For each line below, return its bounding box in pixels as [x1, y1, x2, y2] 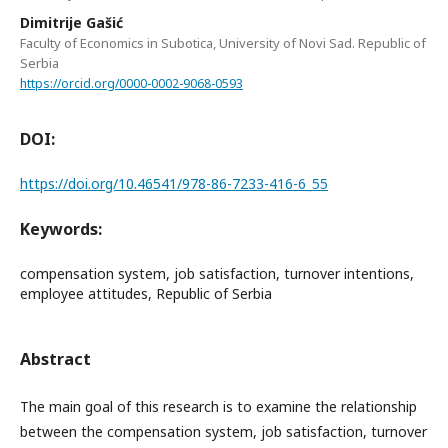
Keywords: [20, 217, 102, 240]
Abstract [20, 347, 91, 370]
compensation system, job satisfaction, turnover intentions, [20, 263, 414, 283]
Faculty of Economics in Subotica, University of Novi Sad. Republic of [20, 34, 426, 52]
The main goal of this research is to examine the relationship [20, 396, 417, 416]
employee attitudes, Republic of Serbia [20, 283, 272, 303]
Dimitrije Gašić [20, 13, 123, 32]
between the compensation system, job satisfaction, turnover [20, 421, 427, 441]
